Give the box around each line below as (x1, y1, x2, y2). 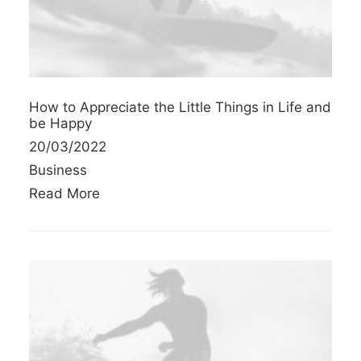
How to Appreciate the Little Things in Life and (29, 98, 331, 115)
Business (29, 161, 87, 178)
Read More (29, 185, 100, 201)
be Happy (29, 114, 92, 131)
